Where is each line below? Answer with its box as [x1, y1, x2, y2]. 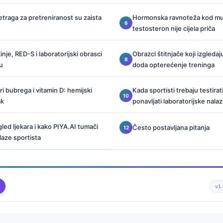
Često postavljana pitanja [132, 123, 210, 131]
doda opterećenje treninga [132, 61, 215, 69]
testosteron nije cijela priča [132, 24, 215, 32]
